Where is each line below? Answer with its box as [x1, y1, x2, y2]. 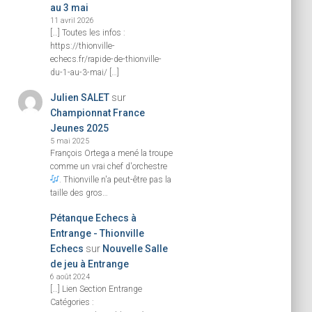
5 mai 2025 [49, 136, 89, 146]
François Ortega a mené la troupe [49, 148, 173, 158]
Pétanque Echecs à [49, 212, 136, 224]
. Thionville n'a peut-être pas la [59, 175, 172, 185]
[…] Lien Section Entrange [49, 284, 142, 294]
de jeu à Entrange [49, 258, 129, 270]
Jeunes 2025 [49, 123, 109, 134]
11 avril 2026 [49, 16, 94, 25]
